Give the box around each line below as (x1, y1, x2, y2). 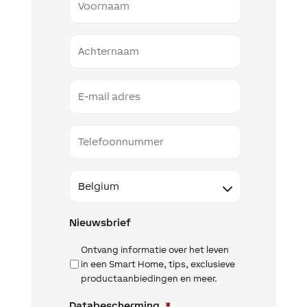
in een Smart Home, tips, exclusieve (80, 259, 235, 270)
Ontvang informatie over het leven (80, 245, 229, 256)
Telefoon (69, 125, 107, 136)
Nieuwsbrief (69, 217, 131, 229)
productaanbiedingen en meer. (80, 273, 217, 284)
